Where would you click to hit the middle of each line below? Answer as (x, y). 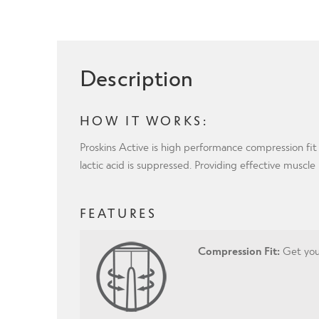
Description (136, 77)
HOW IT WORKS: (144, 120)
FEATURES (118, 213)
